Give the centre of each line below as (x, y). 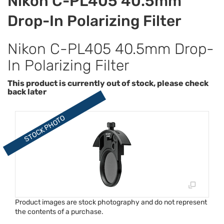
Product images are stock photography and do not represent (111, 202)
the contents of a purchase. (59, 212)
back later (27, 92)
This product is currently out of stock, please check (108, 83)
